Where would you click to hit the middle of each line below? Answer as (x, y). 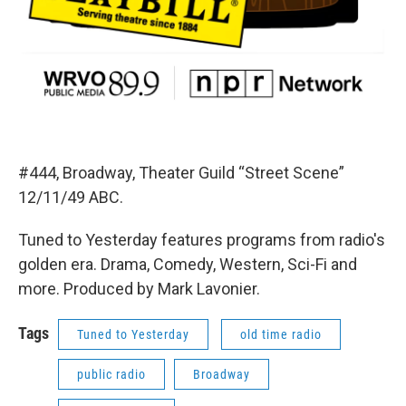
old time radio (281, 335)
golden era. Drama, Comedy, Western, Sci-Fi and (188, 265)
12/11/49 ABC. (71, 198)
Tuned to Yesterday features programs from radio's (202, 240)
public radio (111, 375)
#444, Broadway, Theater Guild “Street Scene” (181, 173)
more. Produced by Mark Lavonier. (139, 289)
